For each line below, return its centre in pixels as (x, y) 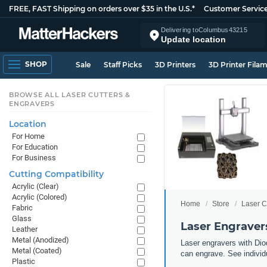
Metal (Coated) (37, 251)
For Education (35, 147)
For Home (28, 136)
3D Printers (175, 65)
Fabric (22, 208)
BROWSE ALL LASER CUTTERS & (70, 95)
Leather (25, 229)
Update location (193, 39)
